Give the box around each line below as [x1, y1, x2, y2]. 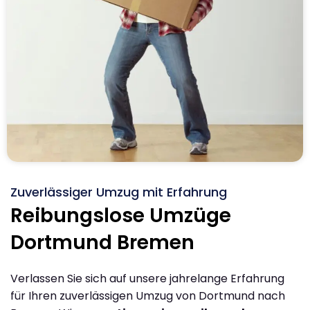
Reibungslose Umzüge [10, 201, 231, 229]
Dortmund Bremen [10, 228, 194, 256]
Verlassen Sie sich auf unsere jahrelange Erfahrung [10, 270, 284, 286]
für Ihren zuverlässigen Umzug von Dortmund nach [10, 287, 285, 304]
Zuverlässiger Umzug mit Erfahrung [10, 183, 227, 201]
